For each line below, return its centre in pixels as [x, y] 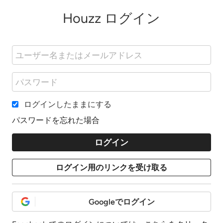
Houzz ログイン [111, 18]
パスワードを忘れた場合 [56, 120]
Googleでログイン [121, 202]
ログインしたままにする [67, 104]
